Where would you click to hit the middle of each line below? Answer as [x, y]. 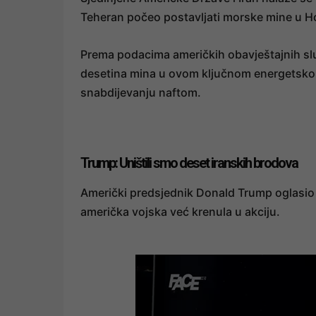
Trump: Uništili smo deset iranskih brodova [189, 163]
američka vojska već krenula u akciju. [182, 212]
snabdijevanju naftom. [141, 93]
